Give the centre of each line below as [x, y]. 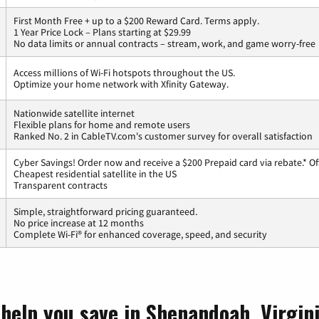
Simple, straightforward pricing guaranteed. [105, 212]
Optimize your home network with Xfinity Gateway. [121, 84]
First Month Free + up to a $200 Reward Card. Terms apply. [136, 21]
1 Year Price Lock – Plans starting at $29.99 [102, 32]
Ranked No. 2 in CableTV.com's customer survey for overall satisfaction [163, 136]
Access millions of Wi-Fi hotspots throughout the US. [124, 73]
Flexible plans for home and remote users [102, 125]
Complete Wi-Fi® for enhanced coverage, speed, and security [140, 235]
